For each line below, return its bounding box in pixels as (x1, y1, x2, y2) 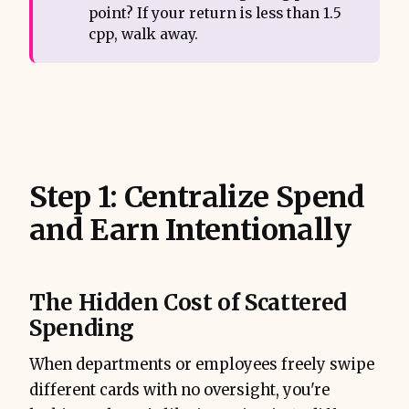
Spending (29, 313, 135, 342)
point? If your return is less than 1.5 (88, 5, 341, 23)
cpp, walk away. (88, 26, 198, 44)
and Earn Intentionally (29, 211, 351, 248)
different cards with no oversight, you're (29, 380, 330, 400)
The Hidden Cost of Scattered (29, 288, 347, 317)
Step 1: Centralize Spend (29, 178, 365, 215)
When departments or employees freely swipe (29, 354, 374, 374)
